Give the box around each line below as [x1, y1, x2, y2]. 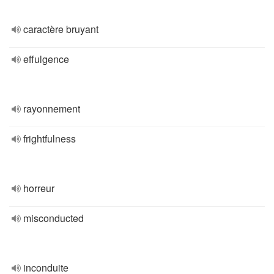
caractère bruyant [23, 22, 98, 36]
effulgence [23, 52, 69, 66]
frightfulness [23, 131, 76, 146]
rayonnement [23, 102, 80, 116]
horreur [23, 181, 54, 195]
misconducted [23, 211, 84, 225]
